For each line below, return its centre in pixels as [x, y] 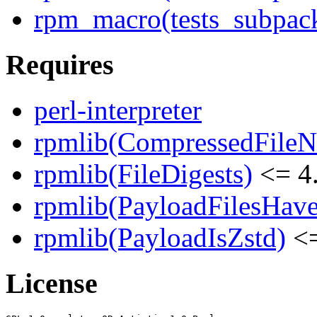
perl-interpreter [118, 110]
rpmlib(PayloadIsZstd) [160, 238]
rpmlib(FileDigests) [143, 174]
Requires [60, 64]
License [52, 284]
